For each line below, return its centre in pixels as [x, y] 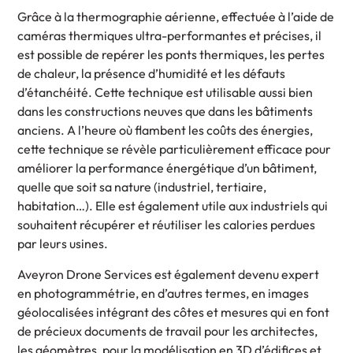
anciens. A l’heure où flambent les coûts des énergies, [165, 130]
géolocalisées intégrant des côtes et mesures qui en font [174, 312]
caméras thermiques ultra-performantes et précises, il [170, 36]
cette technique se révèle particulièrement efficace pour [175, 149]
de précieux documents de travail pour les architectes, [168, 331]
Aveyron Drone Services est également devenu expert [169, 274]
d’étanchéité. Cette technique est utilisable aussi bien [165, 93]
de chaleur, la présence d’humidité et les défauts [152, 74]
